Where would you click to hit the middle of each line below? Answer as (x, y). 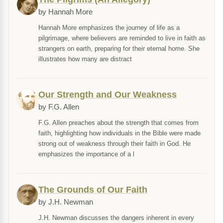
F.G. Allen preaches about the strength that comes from (118, 123)
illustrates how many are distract (85, 59)
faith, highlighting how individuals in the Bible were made (119, 133)
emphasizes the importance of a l (86, 154)
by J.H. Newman (66, 202)
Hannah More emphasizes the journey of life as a (109, 28)
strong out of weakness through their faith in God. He (114, 144)
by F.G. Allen (59, 107)
